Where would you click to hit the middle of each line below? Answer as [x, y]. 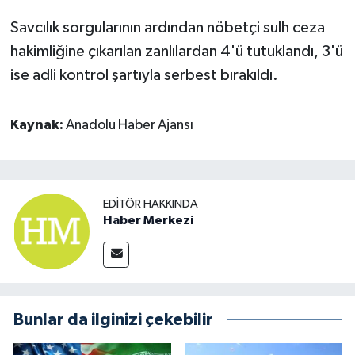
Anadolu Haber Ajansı [129, 125]
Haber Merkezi [148, 220]
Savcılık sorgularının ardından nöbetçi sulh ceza [167, 27]
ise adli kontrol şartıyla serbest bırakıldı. [144, 75]
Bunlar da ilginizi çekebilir [113, 320]
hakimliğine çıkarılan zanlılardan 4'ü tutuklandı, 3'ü [176, 51]
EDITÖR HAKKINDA [151, 204]
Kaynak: [38, 125]
